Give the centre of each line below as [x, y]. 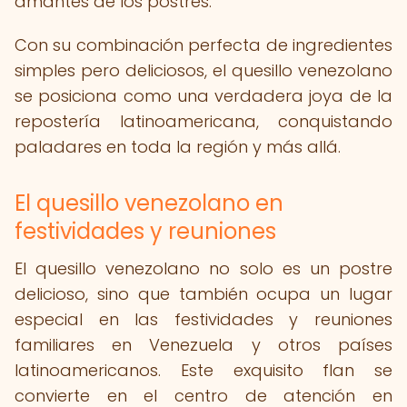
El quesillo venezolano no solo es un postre [203, 268]
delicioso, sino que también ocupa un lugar [203, 294]
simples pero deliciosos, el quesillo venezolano [203, 70]
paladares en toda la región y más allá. [178, 147]
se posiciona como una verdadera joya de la [203, 96]
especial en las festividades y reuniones [203, 319]
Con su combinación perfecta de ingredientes [203, 45]
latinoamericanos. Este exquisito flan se [203, 370]
